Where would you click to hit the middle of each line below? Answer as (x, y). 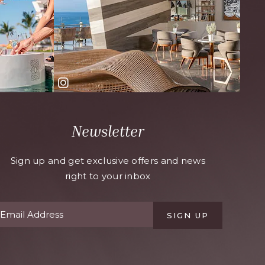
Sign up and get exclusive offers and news (108, 161)
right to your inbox (108, 176)
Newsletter (108, 131)
